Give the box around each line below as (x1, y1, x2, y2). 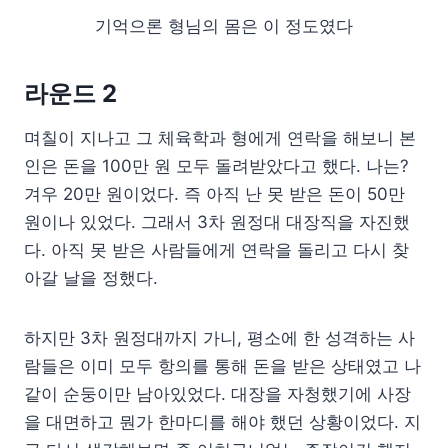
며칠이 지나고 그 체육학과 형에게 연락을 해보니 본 (24, 127, 416, 148)
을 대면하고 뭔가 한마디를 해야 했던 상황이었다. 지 (24, 411, 421, 432)
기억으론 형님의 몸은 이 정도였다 (95, 15, 353, 36)
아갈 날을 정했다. (24, 267, 158, 288)
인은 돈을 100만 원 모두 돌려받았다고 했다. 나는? (24, 155, 409, 176)
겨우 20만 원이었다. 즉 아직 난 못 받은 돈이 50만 (24, 183, 405, 204)
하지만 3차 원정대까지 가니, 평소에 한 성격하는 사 (24, 327, 415, 348)
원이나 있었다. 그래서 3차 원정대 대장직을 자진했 (24, 211, 410, 232)
